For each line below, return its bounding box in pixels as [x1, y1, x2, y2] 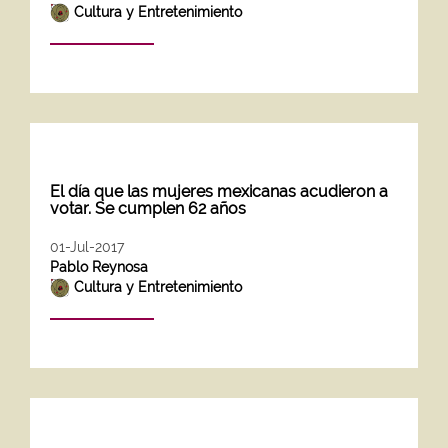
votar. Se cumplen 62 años [50, 198, 246, 218]
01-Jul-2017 [50, 238, 124, 255]
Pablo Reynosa [50, 258, 148, 275]
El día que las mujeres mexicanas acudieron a [50, 181, 388, 201]
